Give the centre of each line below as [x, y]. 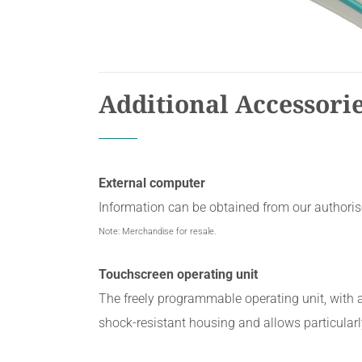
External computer [152, 183]
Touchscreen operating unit [178, 275]
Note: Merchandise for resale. [158, 232]
